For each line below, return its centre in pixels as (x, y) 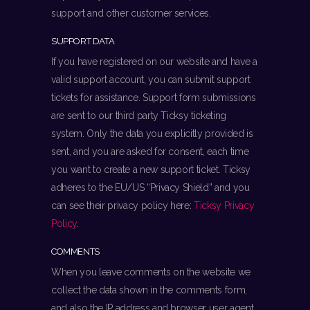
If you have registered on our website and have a (154, 62)
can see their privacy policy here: (123, 206)
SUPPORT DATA (83, 42)
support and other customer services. (131, 13)
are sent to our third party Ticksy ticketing (139, 116)
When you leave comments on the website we (151, 272)
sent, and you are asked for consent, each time (150, 152)
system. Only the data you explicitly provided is (152, 134)
